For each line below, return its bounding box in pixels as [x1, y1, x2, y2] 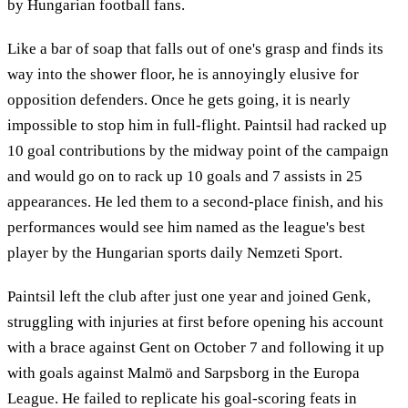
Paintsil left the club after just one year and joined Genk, [7, 287, 371, 305]
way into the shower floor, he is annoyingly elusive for [7, 65, 359, 83]
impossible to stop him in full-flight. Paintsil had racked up [7, 116, 387, 134]
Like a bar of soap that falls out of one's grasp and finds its [7, 39, 383, 57]
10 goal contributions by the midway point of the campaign [7, 141, 389, 159]
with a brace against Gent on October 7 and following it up [7, 338, 384, 356]
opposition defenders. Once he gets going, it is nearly [7, 90, 351, 108]
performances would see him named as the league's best [7, 218, 365, 236]
